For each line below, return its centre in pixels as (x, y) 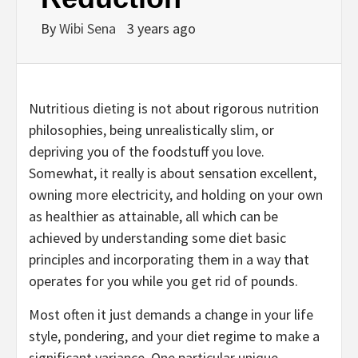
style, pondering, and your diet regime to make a (174, 336)
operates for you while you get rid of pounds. (163, 280)
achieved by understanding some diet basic (157, 237)
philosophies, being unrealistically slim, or (151, 129)
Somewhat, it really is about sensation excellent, (173, 173)
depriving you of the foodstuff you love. (147, 151)
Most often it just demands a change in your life (171, 314)
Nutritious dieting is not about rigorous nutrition (174, 108)
